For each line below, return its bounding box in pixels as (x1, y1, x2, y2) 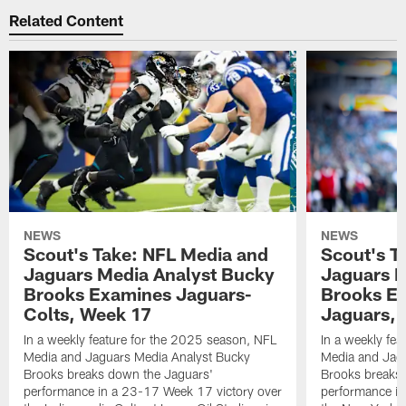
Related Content (9, 11, 124, 30)
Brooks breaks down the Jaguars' (24, 365, 214, 382)
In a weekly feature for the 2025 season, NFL (24, 331, 277, 347)
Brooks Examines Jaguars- (24, 282, 253, 304)
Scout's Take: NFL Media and (24, 242, 269, 265)
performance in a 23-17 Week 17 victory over (24, 382, 283, 399)
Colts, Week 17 (24, 302, 152, 324)
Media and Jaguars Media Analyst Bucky (24, 348, 251, 364)
